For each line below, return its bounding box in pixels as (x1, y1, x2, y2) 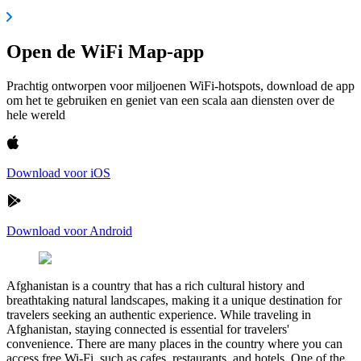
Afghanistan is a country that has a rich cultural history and (6, 278, 305, 293)
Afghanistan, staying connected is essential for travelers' (6, 322, 289, 336)
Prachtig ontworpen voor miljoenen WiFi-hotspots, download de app (6, 78, 355, 93)
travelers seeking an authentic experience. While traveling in (6, 307, 311, 322)
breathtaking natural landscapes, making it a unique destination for (6, 293, 342, 307)
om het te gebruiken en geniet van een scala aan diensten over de (6, 93, 334, 107)
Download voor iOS (6, 165, 110, 180)
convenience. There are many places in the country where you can (6, 336, 342, 351)
